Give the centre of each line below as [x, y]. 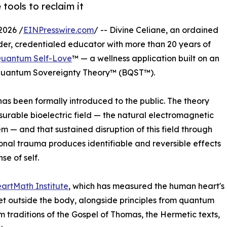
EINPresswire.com [59, 30]
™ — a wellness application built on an [146, 58]
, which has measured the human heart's [146, 186]
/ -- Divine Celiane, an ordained [156, 30]
